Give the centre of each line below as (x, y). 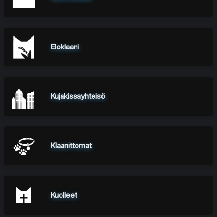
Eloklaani (65, 47)
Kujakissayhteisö (78, 96)
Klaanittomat (71, 146)
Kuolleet (64, 195)
